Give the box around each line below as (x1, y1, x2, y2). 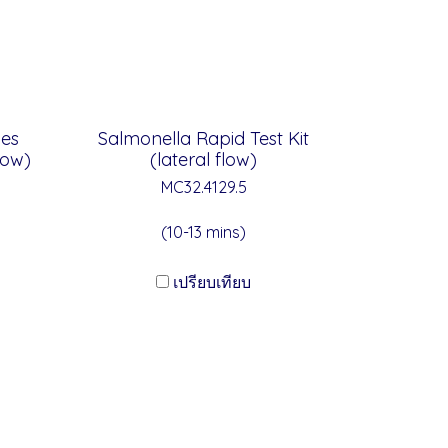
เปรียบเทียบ (173, 272, 251, 292)
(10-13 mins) (161, 222, 246, 242)
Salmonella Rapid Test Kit (98, 127, 309, 150)
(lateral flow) (150, 148, 257, 171)
